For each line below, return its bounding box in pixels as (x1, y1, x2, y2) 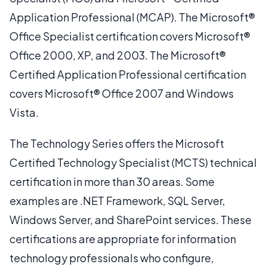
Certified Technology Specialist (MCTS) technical (10, 156, 257, 169)
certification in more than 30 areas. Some (10, 175, 215, 188)
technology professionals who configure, (10, 251, 214, 265)
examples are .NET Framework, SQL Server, (10, 194, 225, 207)
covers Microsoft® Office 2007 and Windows (10, 86, 234, 100)
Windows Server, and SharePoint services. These (10, 213, 252, 226)
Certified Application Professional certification (10, 67, 246, 81)
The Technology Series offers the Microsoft (10, 136, 224, 150)
